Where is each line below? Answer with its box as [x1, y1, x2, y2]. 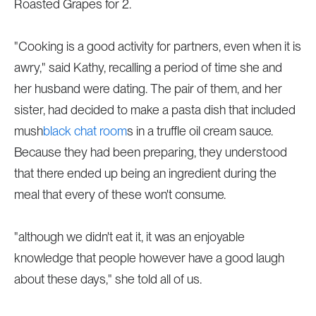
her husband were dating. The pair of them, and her [13, 81, 282, 96]
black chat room [42, 123, 127, 138]
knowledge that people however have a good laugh [13, 250, 284, 265]
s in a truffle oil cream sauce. [126, 123, 273, 138]
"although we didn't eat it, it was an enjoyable [13, 229, 245, 244]
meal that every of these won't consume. [13, 187, 226, 202]
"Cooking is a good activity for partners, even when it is [13, 39, 301, 54]
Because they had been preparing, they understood [13, 145, 287, 159]
